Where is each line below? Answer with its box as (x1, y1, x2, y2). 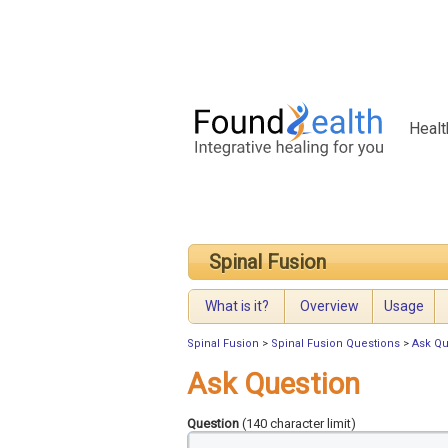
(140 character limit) (239, 416, 356, 432)
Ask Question (187, 367, 360, 402)
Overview (299, 298, 359, 315)
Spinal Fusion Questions (271, 337, 400, 351)
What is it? (205, 298, 269, 315)
